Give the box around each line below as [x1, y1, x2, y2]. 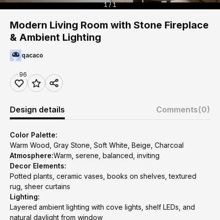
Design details [10, 105, 65, 114]
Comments [156, 105, 198, 114]
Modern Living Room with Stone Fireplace [10, 19, 209, 31]
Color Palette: [10, 131, 57, 139]
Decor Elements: [10, 162, 66, 170]
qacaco [22, 52, 43, 59]
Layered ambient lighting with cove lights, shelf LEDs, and [10, 203, 195, 211]
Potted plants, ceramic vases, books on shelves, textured [10, 172, 196, 180]
